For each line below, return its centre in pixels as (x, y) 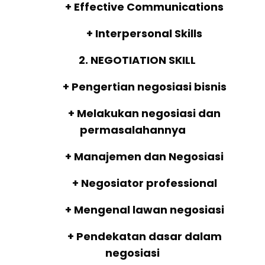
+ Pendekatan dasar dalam (132, 237)
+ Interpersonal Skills (132, 34)
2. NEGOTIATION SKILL (132, 60)
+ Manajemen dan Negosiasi (132, 157)
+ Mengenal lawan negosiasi (132, 210)
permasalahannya (132, 130)
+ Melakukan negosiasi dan (132, 114)
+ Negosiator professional (132, 183)
